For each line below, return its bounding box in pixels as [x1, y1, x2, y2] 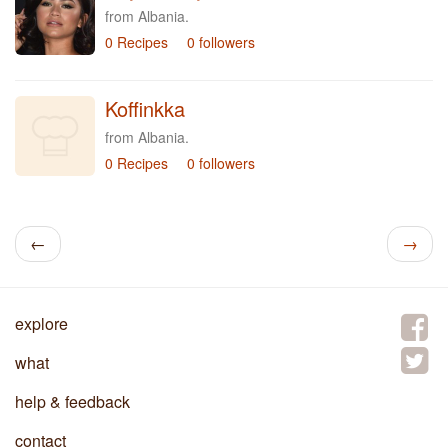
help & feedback [15, 390, 130, 413]
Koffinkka [105, 94, 185, 123]
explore [15, 312, 68, 335]
